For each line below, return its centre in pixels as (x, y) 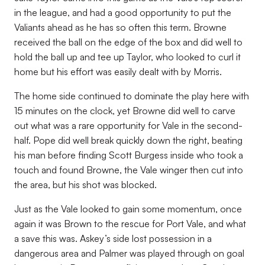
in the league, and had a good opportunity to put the (123, 12)
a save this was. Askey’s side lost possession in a (113, 238)
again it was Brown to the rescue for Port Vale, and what (130, 224)
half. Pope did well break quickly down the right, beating (128, 140)
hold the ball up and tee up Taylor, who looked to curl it (127, 57)
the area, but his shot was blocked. (85, 185)
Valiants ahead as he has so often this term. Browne (120, 27)
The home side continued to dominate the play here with (132, 96)
